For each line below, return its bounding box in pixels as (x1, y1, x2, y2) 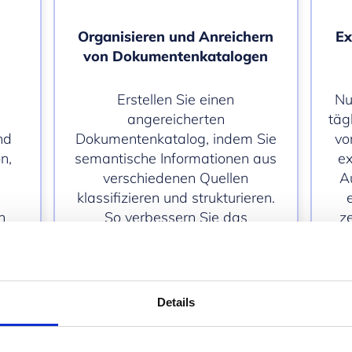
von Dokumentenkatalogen (83, 46, 269, 65)
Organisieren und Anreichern (78, 27, 274, 46)
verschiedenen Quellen (103, 168, 249, 187)
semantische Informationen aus (75, 148, 277, 167)
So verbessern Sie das (104, 207, 247, 226)
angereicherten (126, 109, 225, 128)
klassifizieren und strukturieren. (76, 188, 275, 207)
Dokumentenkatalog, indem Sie (75, 129, 277, 148)
